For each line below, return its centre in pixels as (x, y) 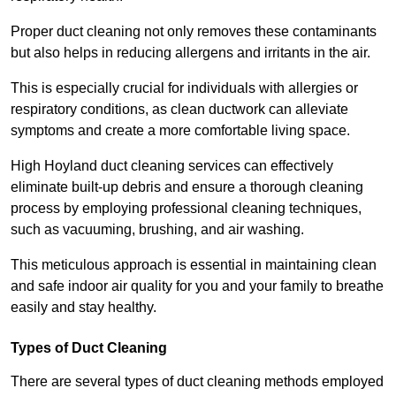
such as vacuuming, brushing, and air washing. (159, 229)
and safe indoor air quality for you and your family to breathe (197, 286)
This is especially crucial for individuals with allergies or (184, 88)
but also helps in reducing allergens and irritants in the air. (192, 52)
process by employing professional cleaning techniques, (186, 208)
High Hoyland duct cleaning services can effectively (172, 165)
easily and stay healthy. (84, 307)
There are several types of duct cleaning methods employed (197, 381)
